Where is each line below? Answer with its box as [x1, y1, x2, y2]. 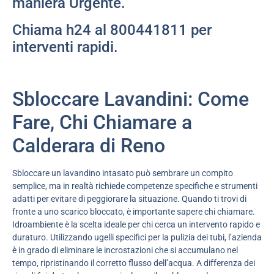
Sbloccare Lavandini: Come [12, 87, 249, 111]
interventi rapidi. [12, 39, 118, 56]
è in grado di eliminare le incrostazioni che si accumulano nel [12, 245, 238, 255]
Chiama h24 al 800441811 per [12, 21, 212, 39]
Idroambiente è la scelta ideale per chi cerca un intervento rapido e [12, 219, 260, 229]
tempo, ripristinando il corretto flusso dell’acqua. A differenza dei [12, 257, 255, 268]
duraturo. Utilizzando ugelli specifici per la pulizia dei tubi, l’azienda [12, 232, 262, 242]
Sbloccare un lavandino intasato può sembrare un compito [12, 168, 233, 178]
